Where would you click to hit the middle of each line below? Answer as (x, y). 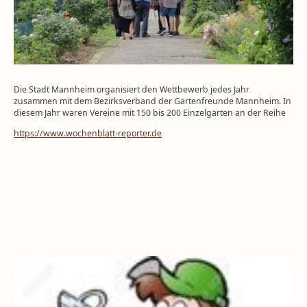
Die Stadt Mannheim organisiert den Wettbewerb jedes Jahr (132, 90)
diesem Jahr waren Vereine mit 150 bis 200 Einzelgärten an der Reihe (150, 113)
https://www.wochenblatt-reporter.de (88, 133)
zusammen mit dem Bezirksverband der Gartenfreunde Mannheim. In (152, 101)
